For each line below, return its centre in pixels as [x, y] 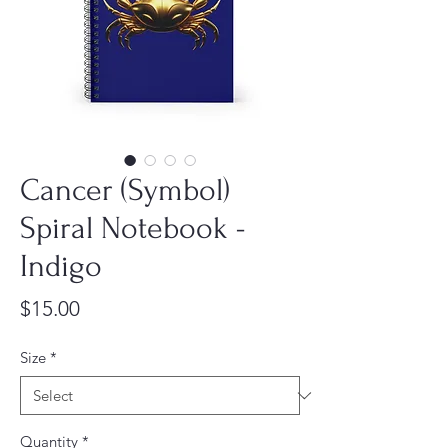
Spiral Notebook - [133, 229]
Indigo [61, 267]
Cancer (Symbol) [125, 191]
